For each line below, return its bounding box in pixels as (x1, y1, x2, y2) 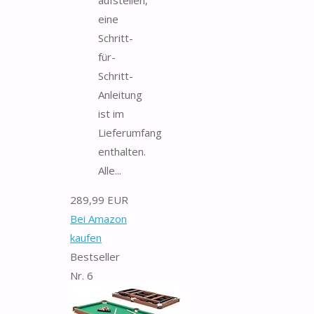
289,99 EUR (70, 192, 128, 207)
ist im (98, 106, 124, 121)
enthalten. (98, 144, 146, 158)
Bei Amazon (70, 211, 127, 226)
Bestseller (70, 249, 120, 264)
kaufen (70, 230, 102, 245)
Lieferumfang (98, 125, 162, 139)
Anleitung (98, 87, 142, 102)
